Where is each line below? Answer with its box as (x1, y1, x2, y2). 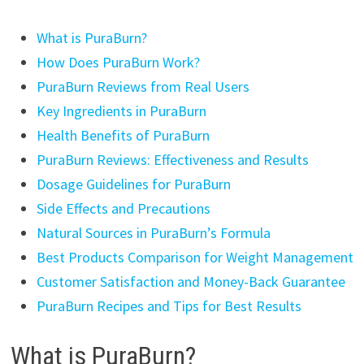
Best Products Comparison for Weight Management (36, 248, 353, 267)
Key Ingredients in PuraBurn (36, 102, 206, 121)
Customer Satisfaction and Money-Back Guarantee (36, 272, 345, 292)
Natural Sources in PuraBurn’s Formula (36, 223, 271, 243)
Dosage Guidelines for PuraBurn (36, 175, 231, 194)
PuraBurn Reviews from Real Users (36, 77, 249, 97)
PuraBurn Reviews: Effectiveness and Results (36, 150, 309, 170)
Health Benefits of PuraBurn (36, 126, 210, 145)
